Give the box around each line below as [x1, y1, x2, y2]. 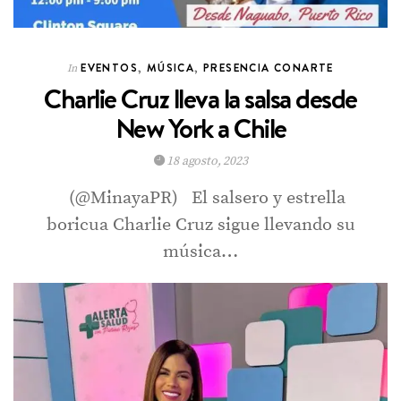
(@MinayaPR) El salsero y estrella [55, 186, 346, 209]
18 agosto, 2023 [164, 152, 248, 169]
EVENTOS [81, 59, 138, 75]
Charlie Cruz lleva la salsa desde [44, 80, 357, 117]
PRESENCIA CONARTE [203, 59, 334, 75]
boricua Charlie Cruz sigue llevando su [46, 213, 355, 236]
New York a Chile [115, 109, 286, 147]
